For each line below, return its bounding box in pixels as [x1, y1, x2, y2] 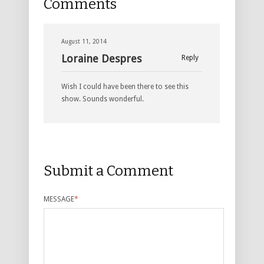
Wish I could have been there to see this [61, 82, 189, 91]
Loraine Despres [61, 52, 141, 65]
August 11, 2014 [61, 38, 107, 45]
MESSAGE [44, 195, 74, 204]
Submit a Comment [44, 163, 173, 180]
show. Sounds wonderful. [61, 95, 144, 104]
